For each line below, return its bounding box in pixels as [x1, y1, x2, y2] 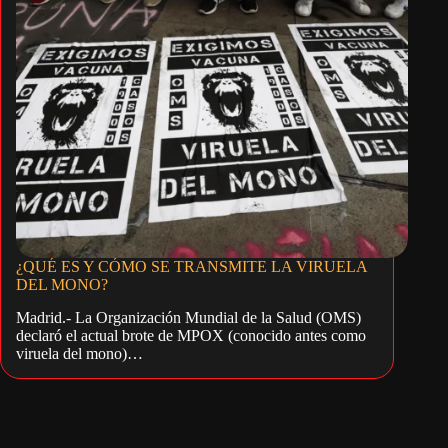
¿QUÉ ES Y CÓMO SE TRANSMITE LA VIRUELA [16, 258, 367, 276]
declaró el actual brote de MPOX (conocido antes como [16, 327, 366, 345]
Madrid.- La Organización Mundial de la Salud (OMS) [16, 309, 361, 327]
